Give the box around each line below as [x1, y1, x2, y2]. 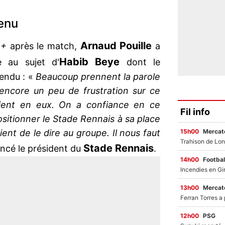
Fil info [180, 106, 210, 117]
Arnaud [80, 40, 117, 52]
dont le [126, 57, 161, 68]
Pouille [120, 40, 152, 52]
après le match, [7, 41, 80, 52]
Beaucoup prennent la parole [35, 71, 161, 82]
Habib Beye [59, 56, 127, 68]
